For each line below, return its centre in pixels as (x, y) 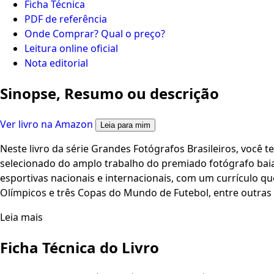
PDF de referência (66, 19)
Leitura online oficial (71, 48)
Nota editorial (56, 63)
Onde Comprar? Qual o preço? (95, 33)
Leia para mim (125, 125)
